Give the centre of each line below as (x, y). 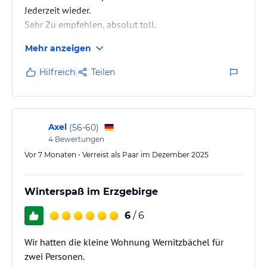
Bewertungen (79, 139)
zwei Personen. (55, 256)
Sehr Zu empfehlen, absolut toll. (90, 24)
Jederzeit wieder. (58, 10)
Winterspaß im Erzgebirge (91, 192)
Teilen (103, 72)
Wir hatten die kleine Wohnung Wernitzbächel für (124, 242)
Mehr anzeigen (58, 48)
